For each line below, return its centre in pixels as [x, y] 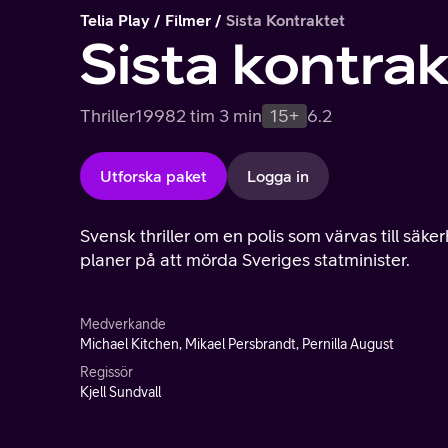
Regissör [106, 372]
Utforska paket [153, 176]
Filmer [188, 20]
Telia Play [115, 20]
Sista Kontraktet [285, 20]
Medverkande [123, 324]
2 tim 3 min [219, 115]
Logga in [278, 176]
